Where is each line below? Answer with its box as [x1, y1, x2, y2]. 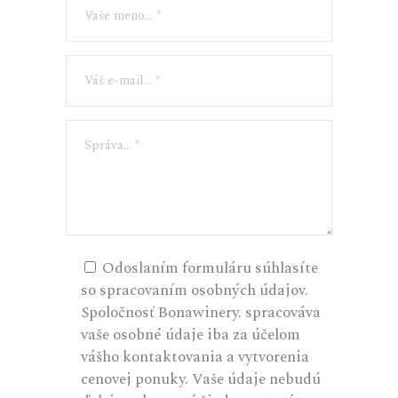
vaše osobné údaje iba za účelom [81, 323, 300, 346]
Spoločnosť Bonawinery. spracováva [81, 301, 321, 324]
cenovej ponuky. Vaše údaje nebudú [81, 368, 321, 391]
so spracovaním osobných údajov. [81, 279, 308, 302]
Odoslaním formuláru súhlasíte [102, 257, 318, 280]
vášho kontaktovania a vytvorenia [81, 346, 309, 369]
